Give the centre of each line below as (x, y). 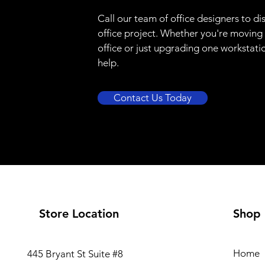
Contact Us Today (152, 98)
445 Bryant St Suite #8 (75, 254)
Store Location (79, 214)
